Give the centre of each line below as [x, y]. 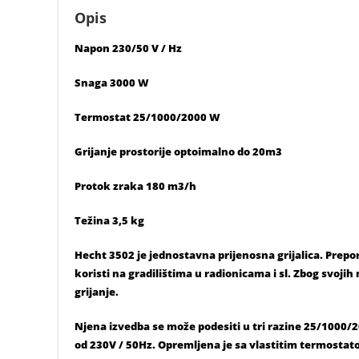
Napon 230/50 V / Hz [128, 48]
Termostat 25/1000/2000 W [147, 117]
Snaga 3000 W [112, 82]
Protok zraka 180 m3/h [135, 186]
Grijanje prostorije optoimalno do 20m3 [178, 151]
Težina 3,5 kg [109, 220]
